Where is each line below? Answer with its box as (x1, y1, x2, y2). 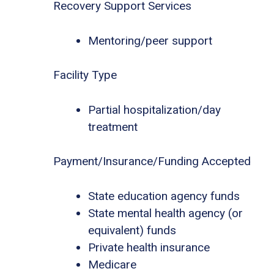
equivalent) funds (88, 223, 176, 237)
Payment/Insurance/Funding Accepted (53, 154, 251, 169)
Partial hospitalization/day (88, 102, 221, 117)
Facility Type (53, 68, 117, 83)
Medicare (88, 257, 136, 272)
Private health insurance (88, 240, 210, 254)
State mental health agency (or (88, 206, 243, 220)
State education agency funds (88, 188, 240, 203)
